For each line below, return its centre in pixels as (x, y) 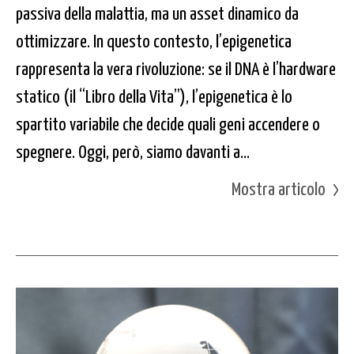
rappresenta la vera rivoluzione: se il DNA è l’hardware (176, 68)
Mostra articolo (279, 188)
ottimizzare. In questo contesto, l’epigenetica (154, 40)
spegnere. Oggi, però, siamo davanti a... (133, 151)
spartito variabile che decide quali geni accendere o (168, 123)
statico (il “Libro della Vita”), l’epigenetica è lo (154, 96)
